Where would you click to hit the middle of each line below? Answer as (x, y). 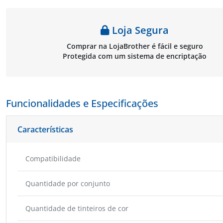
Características (45, 129)
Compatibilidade (53, 158)
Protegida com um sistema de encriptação (135, 56)
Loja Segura (139, 30)
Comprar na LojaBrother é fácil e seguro (135, 46)
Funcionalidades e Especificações (82, 103)
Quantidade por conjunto (68, 183)
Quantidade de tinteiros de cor (77, 208)
